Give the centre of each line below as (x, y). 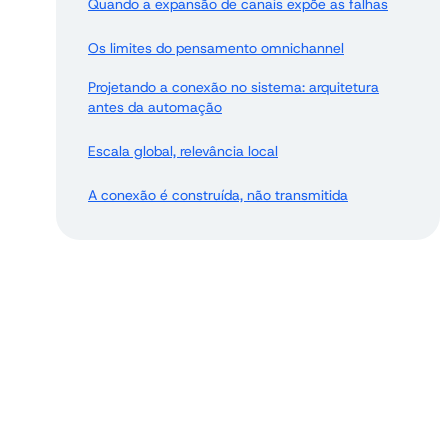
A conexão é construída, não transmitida (218, 194)
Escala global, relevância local (183, 150)
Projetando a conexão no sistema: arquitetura (233, 86)
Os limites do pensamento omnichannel (216, 47)
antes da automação (155, 106)
